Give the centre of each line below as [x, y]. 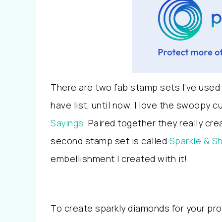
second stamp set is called [110, 141]
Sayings [67, 123]
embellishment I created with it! [120, 159]
